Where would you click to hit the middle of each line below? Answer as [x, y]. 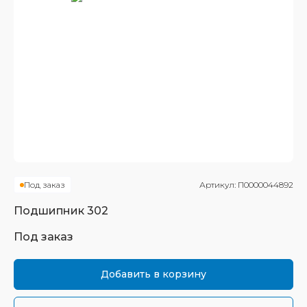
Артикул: [219, 185]
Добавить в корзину [153, 274]
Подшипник [50, 211]
